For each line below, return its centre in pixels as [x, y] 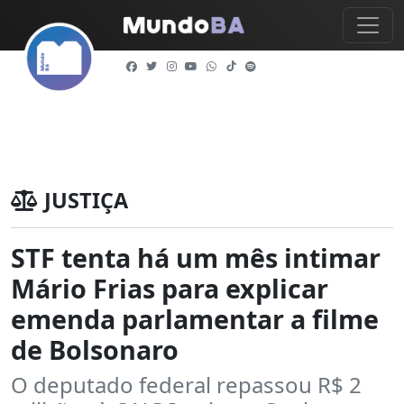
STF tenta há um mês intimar [196, 257]
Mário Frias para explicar [170, 288]
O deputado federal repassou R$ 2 [186, 385]
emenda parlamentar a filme [195, 319]
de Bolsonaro [95, 349]
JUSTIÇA [86, 200]
